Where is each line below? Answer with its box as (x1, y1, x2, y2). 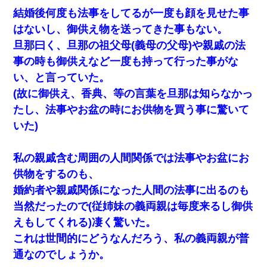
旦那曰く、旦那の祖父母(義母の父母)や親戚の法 (13, 39, 246, 51)
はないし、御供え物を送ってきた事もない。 (13, 23, 228, 35)
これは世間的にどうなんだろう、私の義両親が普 (13, 232, 250, 244)
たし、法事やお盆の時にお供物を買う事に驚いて (13, 103, 250, 116)
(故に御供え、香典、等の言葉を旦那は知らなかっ (13, 87, 253, 100)
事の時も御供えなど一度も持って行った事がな (13, 55, 239, 67)
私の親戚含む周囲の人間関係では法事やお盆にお (13, 151, 250, 164)
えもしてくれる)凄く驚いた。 (13, 216, 157, 228)
